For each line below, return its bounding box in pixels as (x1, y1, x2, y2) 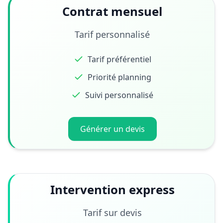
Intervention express (50, 181, 175, 198)
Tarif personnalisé (75, 28, 150, 40)
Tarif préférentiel (87, 54, 151, 65)
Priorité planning (87, 72, 151, 83)
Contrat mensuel (62, 3, 162, 19)
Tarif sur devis (83, 207, 142, 219)
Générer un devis (80, 123, 145, 134)
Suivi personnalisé (85, 90, 153, 101)
